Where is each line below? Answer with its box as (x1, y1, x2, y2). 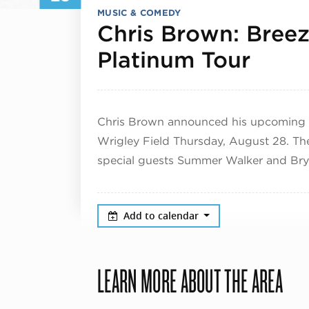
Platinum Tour (97, 46, 250, 73)
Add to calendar (123, 208, 201, 222)
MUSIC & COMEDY (97, 7, 181, 18)
